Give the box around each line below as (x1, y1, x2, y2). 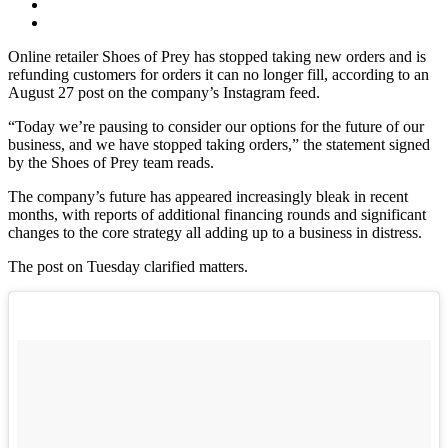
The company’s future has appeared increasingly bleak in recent (8, 188, 408, 206)
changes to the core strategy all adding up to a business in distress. (8, 224, 422, 242)
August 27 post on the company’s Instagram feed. (8, 84, 320, 102)
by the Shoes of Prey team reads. (8, 154, 214, 172)
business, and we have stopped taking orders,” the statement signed (8, 136, 430, 154)
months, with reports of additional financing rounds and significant (8, 206, 426, 224)
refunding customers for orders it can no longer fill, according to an (8, 66, 429, 84)
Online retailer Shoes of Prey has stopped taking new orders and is (8, 48, 426, 66)
